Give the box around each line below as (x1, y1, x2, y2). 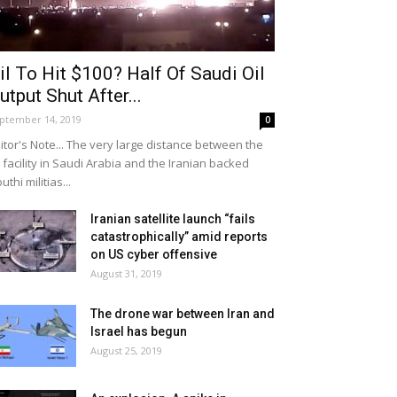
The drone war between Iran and (90, 307, 275, 321)
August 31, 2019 (90, 267, 162, 280)
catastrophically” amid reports (90, 230, 268, 244)
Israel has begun (90, 324, 187, 339)
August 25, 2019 (90, 344, 162, 357)
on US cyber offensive (90, 247, 217, 261)
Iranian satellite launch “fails (90, 212, 255, 226)
